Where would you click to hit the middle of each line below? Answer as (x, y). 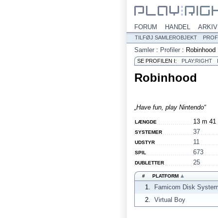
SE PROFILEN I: (157, 61)
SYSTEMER (148, 132)
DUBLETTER (149, 163)
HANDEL (178, 27)
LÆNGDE (146, 122)
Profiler (170, 50)
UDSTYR (145, 142)
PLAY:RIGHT (197, 61)
